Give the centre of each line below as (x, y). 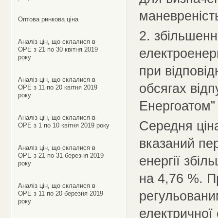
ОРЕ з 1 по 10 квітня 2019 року (64, 125)
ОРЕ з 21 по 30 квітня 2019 (58, 49)
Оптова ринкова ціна (48, 19)
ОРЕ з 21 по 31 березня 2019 (61, 155)
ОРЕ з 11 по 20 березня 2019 (60, 193)
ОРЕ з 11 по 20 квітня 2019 (57, 87)
